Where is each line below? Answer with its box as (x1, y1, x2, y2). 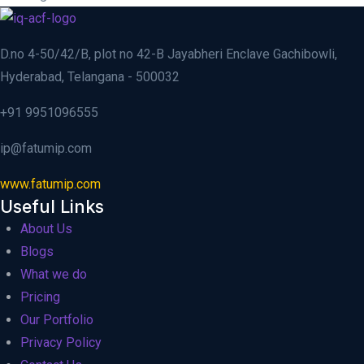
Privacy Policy (20, 335, 102, 351)
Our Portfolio (20, 312, 93, 328)
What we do (20, 266, 87, 283)
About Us (20, 221, 72, 237)
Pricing (20, 289, 60, 305)
